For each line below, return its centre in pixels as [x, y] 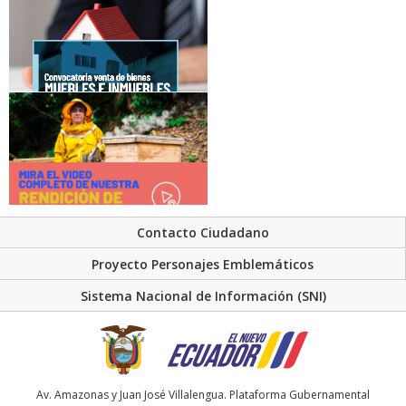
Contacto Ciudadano [203, 233]
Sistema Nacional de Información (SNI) [203, 296]
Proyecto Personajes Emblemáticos [203, 265]
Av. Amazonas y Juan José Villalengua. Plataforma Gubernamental [203, 394]
